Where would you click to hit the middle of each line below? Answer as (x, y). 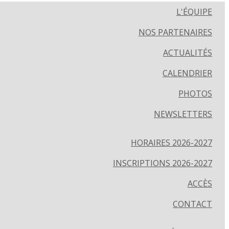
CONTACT (192, 204)
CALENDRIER (187, 73)
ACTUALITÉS (188, 53)
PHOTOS (195, 94)
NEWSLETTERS (183, 114)
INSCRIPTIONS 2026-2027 (163, 163)
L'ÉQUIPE (194, 12)
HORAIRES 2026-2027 (171, 143)
